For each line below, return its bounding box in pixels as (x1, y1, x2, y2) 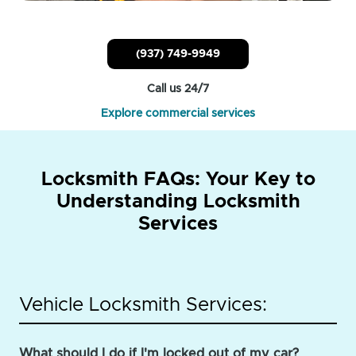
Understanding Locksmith (56, 192, 300, 211)
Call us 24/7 (147, 83, 209, 95)
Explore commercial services (101, 107, 255, 119)
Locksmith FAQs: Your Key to (41, 169, 315, 189)
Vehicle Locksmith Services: (19, 295, 267, 315)
